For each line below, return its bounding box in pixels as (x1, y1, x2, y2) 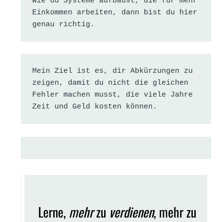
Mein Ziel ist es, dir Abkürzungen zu (32, 66, 193, 75)
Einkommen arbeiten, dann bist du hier (32, 8, 197, 17)
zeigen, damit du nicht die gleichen (32, 78, 188, 87)
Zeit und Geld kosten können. (32, 102, 157, 111)
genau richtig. (32, 20, 95, 29)
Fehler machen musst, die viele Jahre (32, 90, 193, 99)
